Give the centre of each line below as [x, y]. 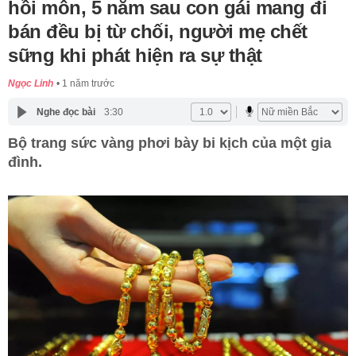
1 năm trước [88, 84]
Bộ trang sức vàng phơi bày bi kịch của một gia [170, 143]
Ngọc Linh [31, 84]
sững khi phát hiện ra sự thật [135, 56]
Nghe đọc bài [66, 112]
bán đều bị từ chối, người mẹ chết [158, 32]
